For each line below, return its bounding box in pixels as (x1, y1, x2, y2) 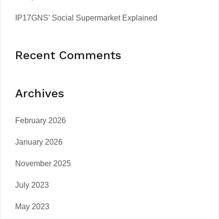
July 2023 (15, 180, 49, 189)
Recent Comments (15, 48, 121, 62)
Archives (15, 86, 64, 100)
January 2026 (15, 137, 63, 146)
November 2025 (15, 159, 71, 168)
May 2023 (15, 202, 49, 211)
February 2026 (15, 116, 66, 125)
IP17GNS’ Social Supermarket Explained (15, 13, 157, 22)
